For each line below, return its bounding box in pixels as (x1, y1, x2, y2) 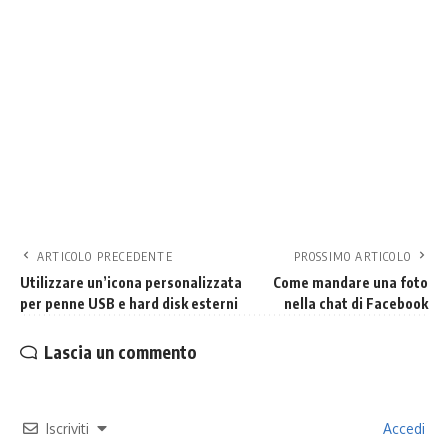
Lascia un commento (44, 341, 197, 363)
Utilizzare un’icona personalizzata (20, 274, 242, 291)
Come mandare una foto (273, 274, 428, 291)
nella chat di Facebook (284, 295, 428, 312)
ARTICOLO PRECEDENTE (37, 249, 173, 264)
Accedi (379, 420, 425, 437)
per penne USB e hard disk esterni (20, 295, 238, 312)
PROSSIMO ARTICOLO (293, 249, 411, 264)
